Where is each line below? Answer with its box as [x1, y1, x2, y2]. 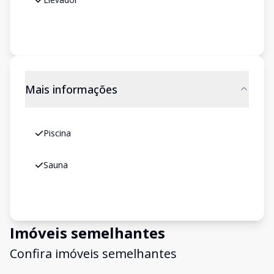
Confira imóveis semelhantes [10, 245, 177, 262]
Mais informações [25, 82, 117, 97]
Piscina [43, 127, 71, 139]
